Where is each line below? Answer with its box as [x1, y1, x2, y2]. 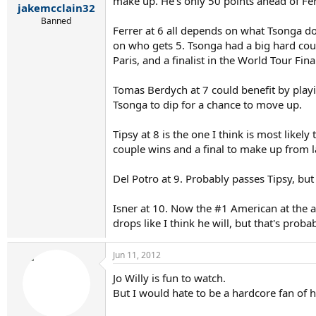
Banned [41, 15, 71, 27]
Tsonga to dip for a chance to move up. [113, 97, 302, 111]
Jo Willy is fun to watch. [113, 270, 226, 285]
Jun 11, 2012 [113, 248, 161, 261]
